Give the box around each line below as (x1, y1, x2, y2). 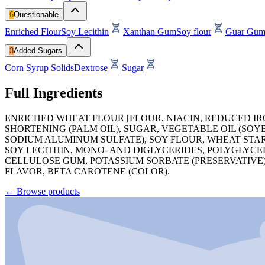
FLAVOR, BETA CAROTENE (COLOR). (5, 166, 170, 176)
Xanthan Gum (123, 26, 176, 37)
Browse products (17, 186, 80, 196)
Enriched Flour (5, 26, 61, 37)
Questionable (14, 9, 59, 19)
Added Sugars (14, 46, 62, 55)
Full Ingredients (5, 85, 102, 101)
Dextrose (74, 62, 108, 73)
